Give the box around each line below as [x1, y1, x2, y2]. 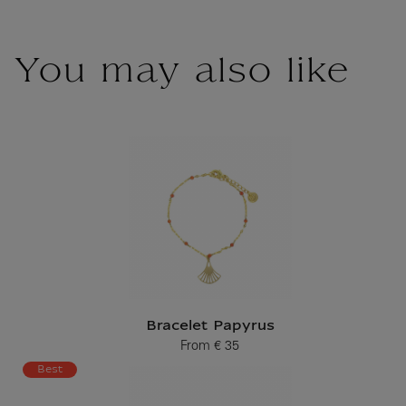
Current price [182, 347, 258, 361]
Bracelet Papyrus [145, 320, 275, 334]
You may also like [14, 56, 349, 91]
